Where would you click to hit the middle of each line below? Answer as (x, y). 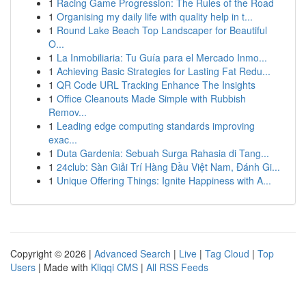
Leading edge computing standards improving (156, 126)
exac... (63, 139)
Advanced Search (133, 253)
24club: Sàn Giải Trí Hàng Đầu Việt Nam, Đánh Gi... (168, 167)
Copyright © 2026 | (52, 253)
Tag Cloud (227, 253)
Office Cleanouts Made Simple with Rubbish (151, 98)
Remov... (68, 112)
